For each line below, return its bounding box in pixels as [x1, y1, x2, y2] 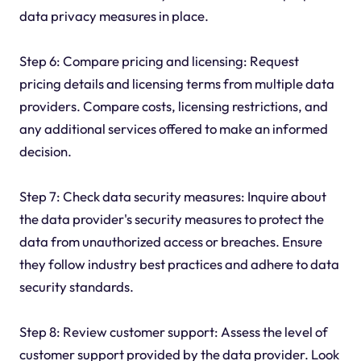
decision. [19, 143, 72, 160]
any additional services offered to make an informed [19, 120, 328, 138]
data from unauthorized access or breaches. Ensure [19, 233, 322, 251]
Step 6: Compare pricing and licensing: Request [19, 52, 299, 70]
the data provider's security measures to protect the [19, 210, 324, 228]
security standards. [19, 278, 134, 296]
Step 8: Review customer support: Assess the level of [19, 323, 328, 341]
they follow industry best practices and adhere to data [19, 255, 339, 273]
